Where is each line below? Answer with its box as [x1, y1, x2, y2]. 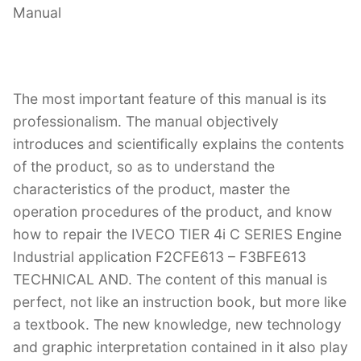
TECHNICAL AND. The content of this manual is [13, 271, 327, 288]
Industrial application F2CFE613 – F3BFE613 [13, 248, 306, 266]
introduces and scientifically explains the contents [13, 135, 344, 153]
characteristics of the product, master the [13, 180, 290, 198]
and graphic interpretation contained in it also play [13, 338, 348, 356]
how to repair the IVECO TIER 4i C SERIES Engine [13, 226, 342, 243]
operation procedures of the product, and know [13, 203, 332, 221]
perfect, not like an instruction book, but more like [13, 293, 346, 311]
